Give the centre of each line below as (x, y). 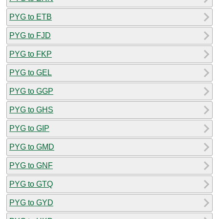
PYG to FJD (30, 35)
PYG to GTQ (31, 184)
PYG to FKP (31, 54)
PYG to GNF (31, 165)
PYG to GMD (32, 147)
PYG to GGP (31, 91)
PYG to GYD (31, 202)
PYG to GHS (31, 109)
